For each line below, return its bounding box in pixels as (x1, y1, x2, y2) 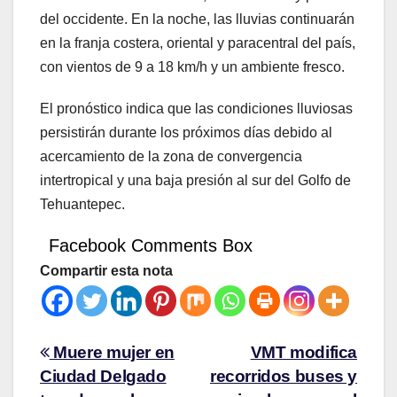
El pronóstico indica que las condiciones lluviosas (40, 101, 353, 117)
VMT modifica (250, 343, 357, 362)
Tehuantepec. (40, 197, 125, 213)
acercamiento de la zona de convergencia (40, 149, 302, 165)
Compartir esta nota (40, 263, 173, 279)
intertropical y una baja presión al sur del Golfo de (40, 173, 351, 189)
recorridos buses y (209, 367, 357, 386)
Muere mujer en (49, 343, 175, 362)
